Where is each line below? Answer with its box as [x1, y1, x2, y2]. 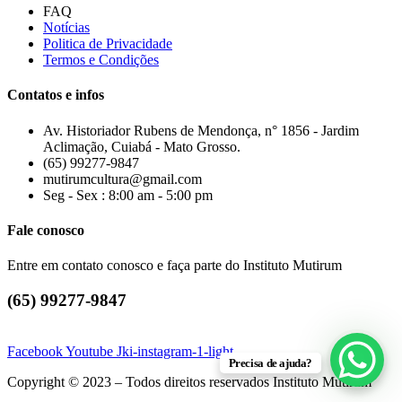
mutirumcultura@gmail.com [43, 170, 202, 187]
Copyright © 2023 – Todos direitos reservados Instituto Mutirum [7, 373, 371, 389]
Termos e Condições [43, 52, 159, 67]
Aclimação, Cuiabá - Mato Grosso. [43, 138, 240, 154]
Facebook [7, 343, 63, 359]
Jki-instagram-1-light [117, 343, 233, 359]
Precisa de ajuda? [228, 356, 312, 370]
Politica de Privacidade [43, 36, 172, 51]
